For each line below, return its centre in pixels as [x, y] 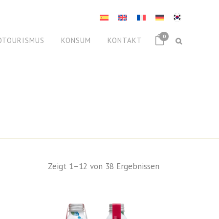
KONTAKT [125, 40]
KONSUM [76, 40]
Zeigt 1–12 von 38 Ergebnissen [104, 166]
